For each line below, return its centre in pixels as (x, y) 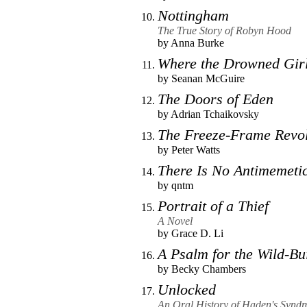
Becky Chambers (209, 269)
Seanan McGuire (208, 78)
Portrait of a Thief (213, 206)
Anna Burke (197, 42)
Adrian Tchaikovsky (215, 114)
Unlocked (187, 289)
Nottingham (193, 15)
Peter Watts (196, 149)
